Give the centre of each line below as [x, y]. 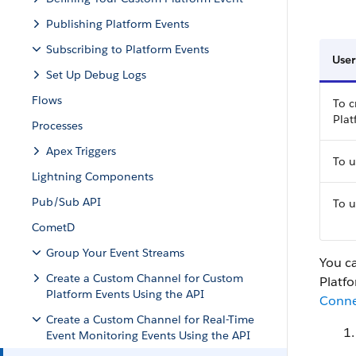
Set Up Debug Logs [96, 75]
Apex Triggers [81, 151]
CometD [53, 227]
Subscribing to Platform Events [128, 49]
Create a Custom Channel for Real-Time [150, 319]
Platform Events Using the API [125, 294]
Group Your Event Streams [115, 253]
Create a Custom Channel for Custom [145, 278]
